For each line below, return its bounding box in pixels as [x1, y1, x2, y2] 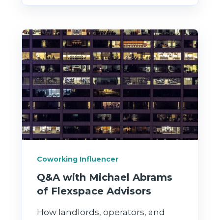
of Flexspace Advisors [37, 185, 151, 197]
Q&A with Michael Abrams [37, 171, 172, 183]
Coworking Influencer [37, 155, 118, 164]
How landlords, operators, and [37, 207, 165, 217]
